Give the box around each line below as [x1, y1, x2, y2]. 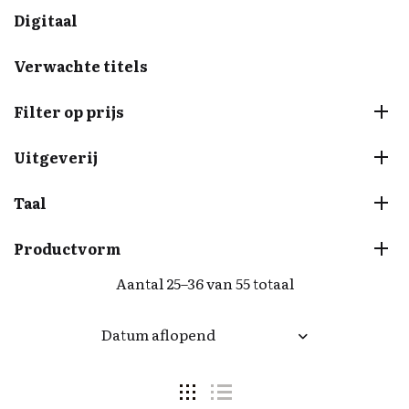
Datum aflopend [100, 323, 215, 345]
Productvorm [14, 237, 121, 259]
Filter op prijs [14, 100, 124, 122]
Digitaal [14, 9, 78, 31]
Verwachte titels [14, 55, 148, 77]
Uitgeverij [14, 146, 98, 168]
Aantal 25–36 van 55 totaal [115, 272, 294, 294]
